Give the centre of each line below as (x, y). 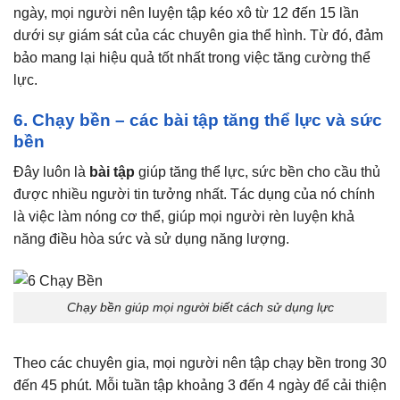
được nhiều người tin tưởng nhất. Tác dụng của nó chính (194, 195)
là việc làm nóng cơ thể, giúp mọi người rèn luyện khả (184, 217)
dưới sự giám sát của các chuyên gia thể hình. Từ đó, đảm (198, 35)
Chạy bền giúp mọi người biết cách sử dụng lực (200, 308)
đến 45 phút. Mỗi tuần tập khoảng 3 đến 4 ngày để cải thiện (200, 385)
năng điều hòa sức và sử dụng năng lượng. (151, 239)
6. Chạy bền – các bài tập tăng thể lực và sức (198, 120)
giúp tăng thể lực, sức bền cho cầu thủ (258, 172)
